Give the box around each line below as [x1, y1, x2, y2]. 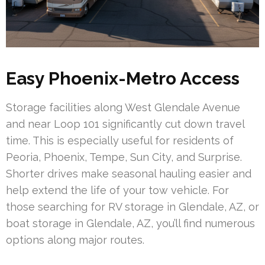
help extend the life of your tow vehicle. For [6, 183, 229, 196]
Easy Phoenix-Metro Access [6, 67, 240, 89]
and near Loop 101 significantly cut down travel [6, 117, 244, 130]
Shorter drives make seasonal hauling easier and [6, 167, 251, 180]
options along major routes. [6, 233, 144, 246]
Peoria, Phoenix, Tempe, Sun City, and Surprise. [6, 150, 242, 163]
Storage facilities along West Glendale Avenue [6, 101, 240, 114]
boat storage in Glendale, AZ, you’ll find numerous [6, 216, 255, 230]
